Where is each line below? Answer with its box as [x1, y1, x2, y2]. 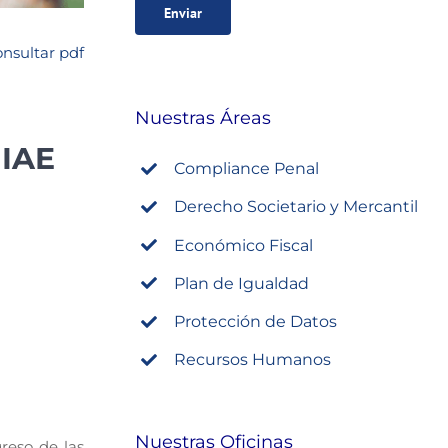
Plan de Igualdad [173, 273, 309, 293]
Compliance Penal [173, 159, 319, 179]
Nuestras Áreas [135, 106, 272, 129]
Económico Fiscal [173, 235, 313, 255]
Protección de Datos [173, 311, 337, 331]
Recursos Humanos [173, 350, 331, 370]
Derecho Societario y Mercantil [173, 197, 418, 217]
